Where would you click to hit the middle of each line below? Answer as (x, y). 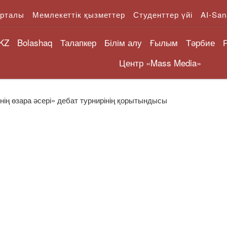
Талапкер (79, 42)
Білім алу (123, 42)
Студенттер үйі (163, 14)
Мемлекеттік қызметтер (79, 14)
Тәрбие (201, 42)
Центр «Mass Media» (160, 62)
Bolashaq (35, 42)
